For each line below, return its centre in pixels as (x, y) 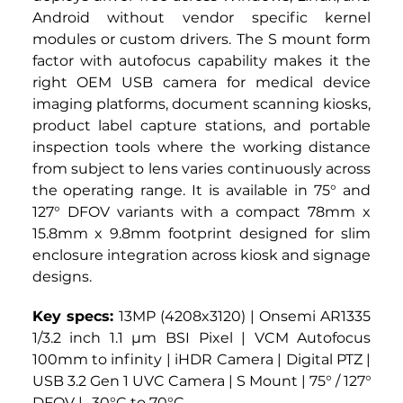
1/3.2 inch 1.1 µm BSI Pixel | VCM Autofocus (201, 338)
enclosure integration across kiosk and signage (201, 255)
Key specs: (75, 317)
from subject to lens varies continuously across (201, 169)
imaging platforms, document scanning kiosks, (201, 104)
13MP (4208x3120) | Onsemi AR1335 (245, 317)
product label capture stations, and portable (201, 126)
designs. (62, 277)
